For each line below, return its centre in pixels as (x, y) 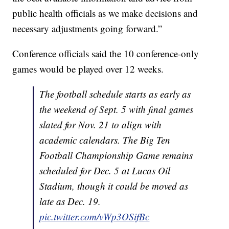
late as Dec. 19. (70, 201)
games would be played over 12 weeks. (88, 69)
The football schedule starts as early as (115, 94)
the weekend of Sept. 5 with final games (117, 109)
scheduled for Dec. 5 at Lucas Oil (105, 171)
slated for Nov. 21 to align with (101, 125)
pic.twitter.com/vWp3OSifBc (95, 217)
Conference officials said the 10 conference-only (106, 54)
